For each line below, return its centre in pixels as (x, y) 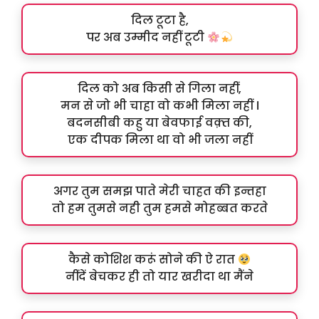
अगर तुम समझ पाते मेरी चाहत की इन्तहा (159, 192)
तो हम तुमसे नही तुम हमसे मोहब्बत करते (159, 209)
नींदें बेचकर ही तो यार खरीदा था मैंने (159, 277)
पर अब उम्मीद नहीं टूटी (146, 38)
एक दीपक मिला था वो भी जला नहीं (159, 140)
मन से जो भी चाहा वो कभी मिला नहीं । (159, 106)
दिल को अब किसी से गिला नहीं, (159, 89)
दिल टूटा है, (159, 21)
